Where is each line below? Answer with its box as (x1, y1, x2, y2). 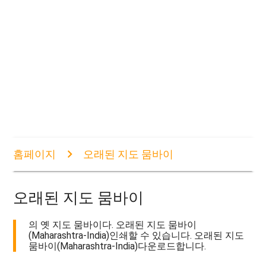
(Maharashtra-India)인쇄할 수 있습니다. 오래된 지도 (28, 230, 245, 242)
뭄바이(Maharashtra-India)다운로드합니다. (28, 240, 207, 252)
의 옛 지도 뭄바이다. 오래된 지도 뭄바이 (28, 219, 197, 231)
